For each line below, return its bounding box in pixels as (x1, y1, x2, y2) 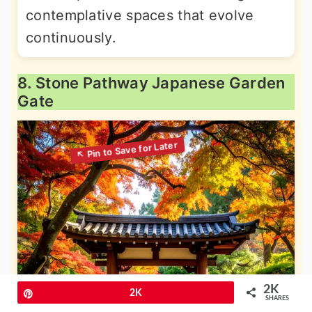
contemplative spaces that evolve (26, 7, 254, 24)
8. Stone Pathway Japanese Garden (17, 74, 286, 93)
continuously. (26, 29, 116, 47)
